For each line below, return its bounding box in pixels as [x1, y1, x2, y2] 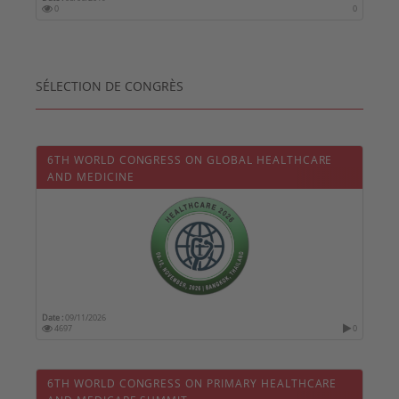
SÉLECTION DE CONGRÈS [36, 77, 183, 95]
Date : [42, 313, 63, 324]
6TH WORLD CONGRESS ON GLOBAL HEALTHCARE [47, 152, 333, 167]
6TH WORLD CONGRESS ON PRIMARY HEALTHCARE [47, 376, 338, 391]
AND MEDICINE [47, 169, 134, 184]
